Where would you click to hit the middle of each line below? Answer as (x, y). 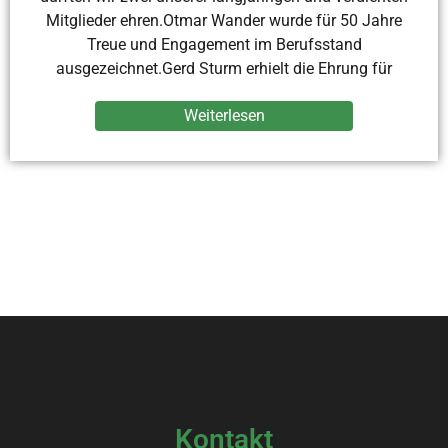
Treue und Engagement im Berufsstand (224, 45)
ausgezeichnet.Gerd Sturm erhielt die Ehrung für (224, 69)
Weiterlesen (224, 116)
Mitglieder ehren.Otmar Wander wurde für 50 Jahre (224, 21)
